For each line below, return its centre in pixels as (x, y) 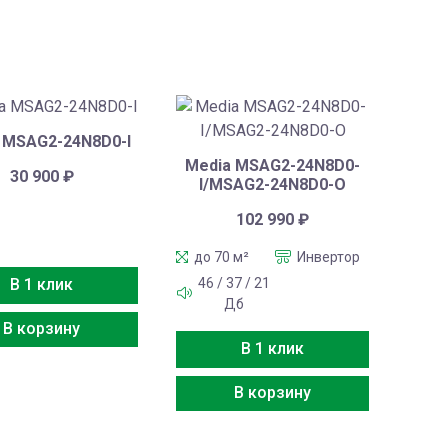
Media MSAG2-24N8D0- (273, 166)
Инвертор (329, 256)
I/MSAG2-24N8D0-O (273, 185)
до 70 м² (222, 256)
